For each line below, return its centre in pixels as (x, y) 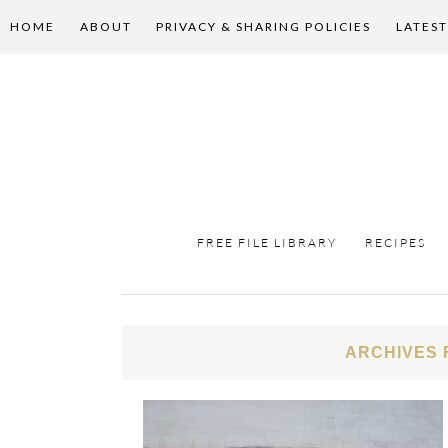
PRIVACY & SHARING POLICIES (263, 26)
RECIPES (396, 242)
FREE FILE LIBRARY (266, 242)
